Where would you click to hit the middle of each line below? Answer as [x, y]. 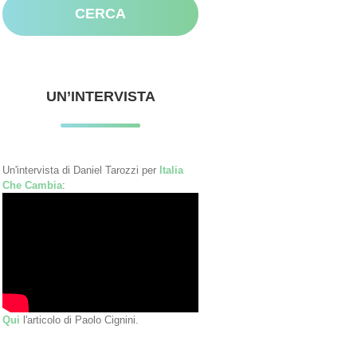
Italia [171, 170]
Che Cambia [32, 185]
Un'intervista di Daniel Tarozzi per [81, 170]
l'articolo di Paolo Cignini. [79, 320]
